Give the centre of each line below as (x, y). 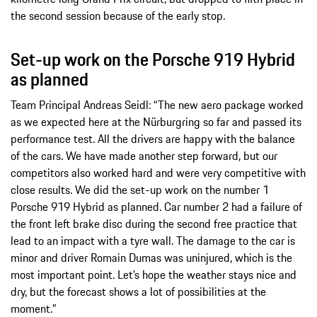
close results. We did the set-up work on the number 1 (140, 189)
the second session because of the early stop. (118, 15)
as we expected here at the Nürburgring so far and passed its (156, 121)
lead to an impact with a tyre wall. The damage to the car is (153, 240)
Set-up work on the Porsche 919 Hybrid (153, 59)
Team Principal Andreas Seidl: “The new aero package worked (157, 104)
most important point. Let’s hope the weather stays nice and (154, 274)
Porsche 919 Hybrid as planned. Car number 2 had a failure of (156, 206)
